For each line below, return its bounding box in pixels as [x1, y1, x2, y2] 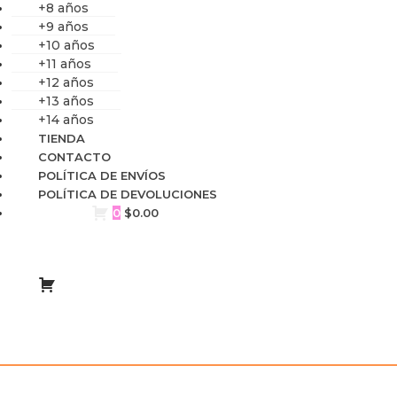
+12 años [38, 74, 94, 90]
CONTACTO [38, 149, 111, 164]
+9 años [38, 18, 89, 35]
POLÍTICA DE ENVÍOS [38, 167, 166, 183]
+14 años [38, 111, 94, 128]
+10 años [38, 36, 95, 53]
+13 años [38, 92, 94, 109]
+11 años [38, 55, 91, 72]
